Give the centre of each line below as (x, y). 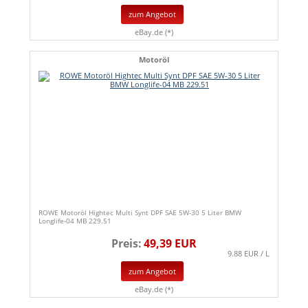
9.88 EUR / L (249, 254)
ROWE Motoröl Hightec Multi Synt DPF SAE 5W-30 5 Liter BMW (140, 213)
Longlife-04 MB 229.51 (75, 221)
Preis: (126, 244)
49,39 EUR (170, 244)
